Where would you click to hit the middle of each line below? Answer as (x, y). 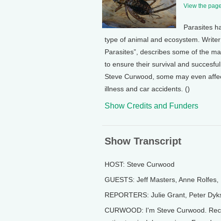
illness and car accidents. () (147, 89)
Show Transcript (143, 141)
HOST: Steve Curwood (140, 164)
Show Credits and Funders (151, 106)
